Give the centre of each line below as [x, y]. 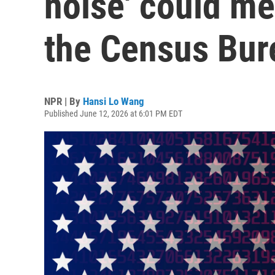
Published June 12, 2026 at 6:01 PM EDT [113, 114]
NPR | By [64, 101]
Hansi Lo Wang [114, 101]
